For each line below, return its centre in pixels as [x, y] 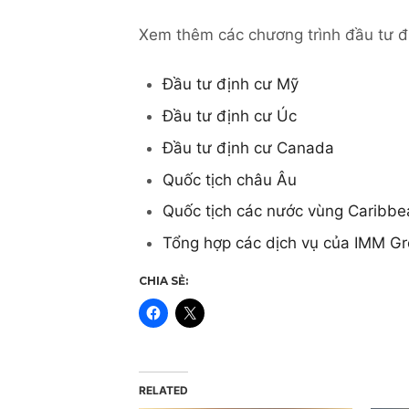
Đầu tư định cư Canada [248, 147]
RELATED [163, 391]
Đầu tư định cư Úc [229, 116]
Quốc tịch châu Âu [229, 179]
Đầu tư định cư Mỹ [230, 84]
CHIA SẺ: [163, 281]
